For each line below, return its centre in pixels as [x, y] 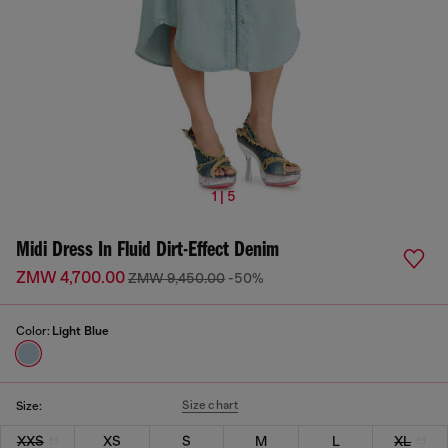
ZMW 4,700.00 [72, 278]
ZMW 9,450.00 [176, 278]
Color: [34, 331]
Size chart [210, 405]
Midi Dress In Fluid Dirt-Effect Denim [147, 250]
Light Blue [80, 331]
